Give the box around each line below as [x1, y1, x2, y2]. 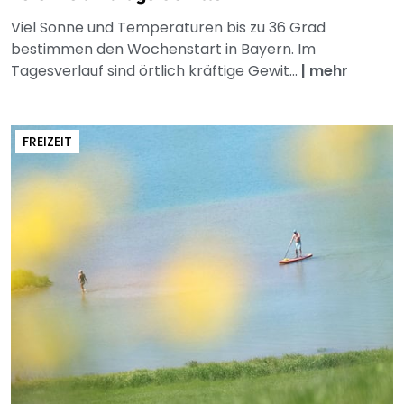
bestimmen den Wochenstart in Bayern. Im [11, 39, 316, 60]
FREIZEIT [23, 133, 72, 151]
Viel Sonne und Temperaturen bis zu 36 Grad [11, 17, 326, 39]
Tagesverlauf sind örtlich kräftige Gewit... [11, 60, 301, 82]
